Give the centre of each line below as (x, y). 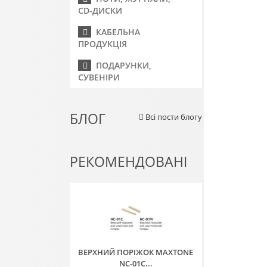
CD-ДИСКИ (100, 10)
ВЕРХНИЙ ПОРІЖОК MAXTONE (136, 252)
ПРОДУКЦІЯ (103, 44)
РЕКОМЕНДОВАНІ (128, 162)
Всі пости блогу (173, 117)
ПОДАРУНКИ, (121, 65)
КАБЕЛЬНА (116, 32)
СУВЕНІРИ (99, 77)
